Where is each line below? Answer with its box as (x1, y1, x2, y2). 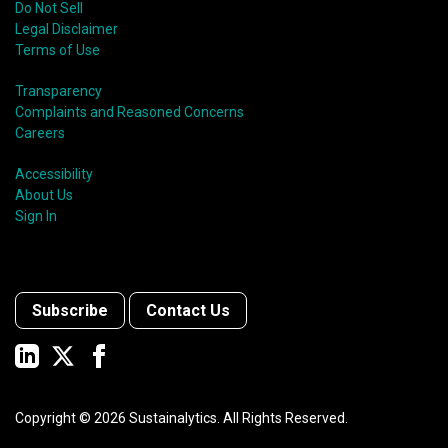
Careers (15, 125, 65, 142)
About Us (15, 187, 73, 204)
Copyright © (15, 410, 94, 426)
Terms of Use (15, 42, 100, 59)
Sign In (15, 208, 57, 225)
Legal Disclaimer (15, 21, 118, 38)
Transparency (15, 83, 102, 100)
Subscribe (32, 301, 108, 321)
